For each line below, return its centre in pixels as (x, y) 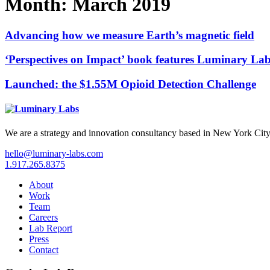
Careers (43, 217)
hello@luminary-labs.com (54, 153)
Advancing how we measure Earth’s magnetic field (130, 35)
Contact (44, 250)
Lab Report (51, 228)
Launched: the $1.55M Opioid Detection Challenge (130, 84)
